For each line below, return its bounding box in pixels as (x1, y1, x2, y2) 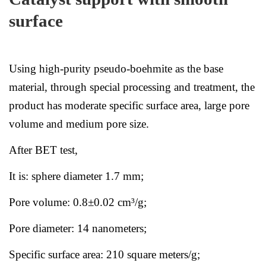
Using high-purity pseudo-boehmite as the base (9, 62, 223, 75)
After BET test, (9, 143, 78, 156)
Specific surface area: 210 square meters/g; (9, 248, 200, 261)
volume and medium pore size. (9, 117, 149, 130)
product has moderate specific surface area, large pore (9, 99, 249, 112)
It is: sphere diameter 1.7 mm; (9, 170, 144, 183)
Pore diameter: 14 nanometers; (9, 222, 147, 235)
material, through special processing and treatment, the (9, 80, 255, 93)
